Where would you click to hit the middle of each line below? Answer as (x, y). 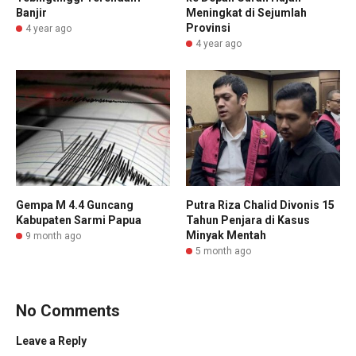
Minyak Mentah (226, 235)
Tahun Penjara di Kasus (248, 220)
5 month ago (223, 251)
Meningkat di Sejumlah (246, 13)
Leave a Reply (51, 341)
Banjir (31, 13)
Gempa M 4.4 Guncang (75, 205)
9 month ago (53, 236)
